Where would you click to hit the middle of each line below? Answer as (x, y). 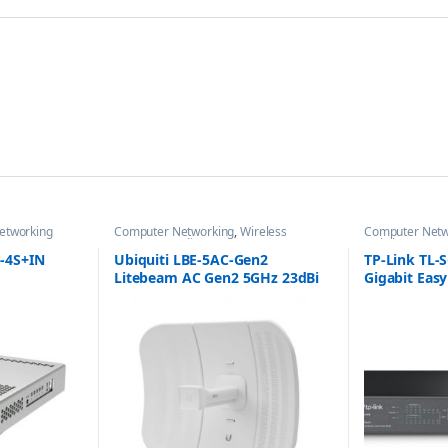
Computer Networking (174, 231)
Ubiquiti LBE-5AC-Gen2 (191, 259)
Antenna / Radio (156, 243)
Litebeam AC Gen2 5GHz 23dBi (216, 277)
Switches (387, 243)
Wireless (263, 231)
